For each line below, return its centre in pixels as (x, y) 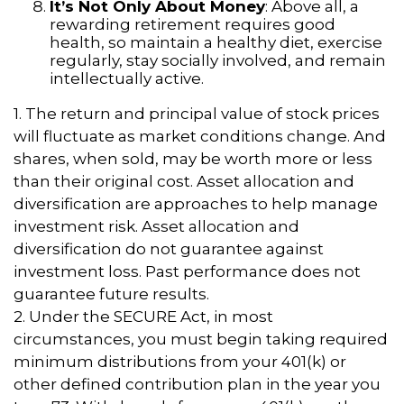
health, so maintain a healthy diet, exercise (216, 42)
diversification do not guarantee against (169, 248)
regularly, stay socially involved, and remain (218, 60)
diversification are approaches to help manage (196, 203)
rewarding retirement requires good (193, 24)
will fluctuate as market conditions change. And (200, 136)
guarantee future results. (111, 294)
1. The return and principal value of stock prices (197, 113)
